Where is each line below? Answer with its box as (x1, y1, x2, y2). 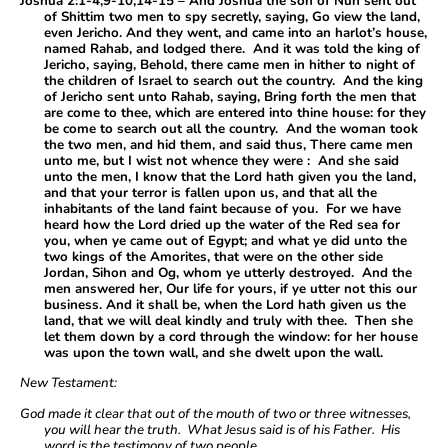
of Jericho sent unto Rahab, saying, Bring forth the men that (44, 88, 416, 107)
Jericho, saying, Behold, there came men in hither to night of (44, 56, 415, 75)
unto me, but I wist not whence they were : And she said (44, 152, 399, 171)
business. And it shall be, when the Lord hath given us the (44, 296, 406, 315)
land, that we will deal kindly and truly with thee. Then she (44, 312, 413, 331)
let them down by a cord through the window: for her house (44, 328, 418, 347)
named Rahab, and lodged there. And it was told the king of (44, 40, 420, 59)
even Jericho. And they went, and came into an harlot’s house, (44, 24, 427, 43)
